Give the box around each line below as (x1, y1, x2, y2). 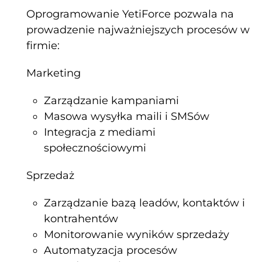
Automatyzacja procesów (44, 244, 177, 257)
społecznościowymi (44, 142, 146, 155)
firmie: (26, 39, 60, 53)
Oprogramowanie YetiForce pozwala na (26, 8, 234, 21)
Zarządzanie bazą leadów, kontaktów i (44, 196, 245, 210)
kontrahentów (44, 212, 118, 226)
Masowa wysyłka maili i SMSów (44, 110, 209, 123)
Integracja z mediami (44, 126, 156, 139)
